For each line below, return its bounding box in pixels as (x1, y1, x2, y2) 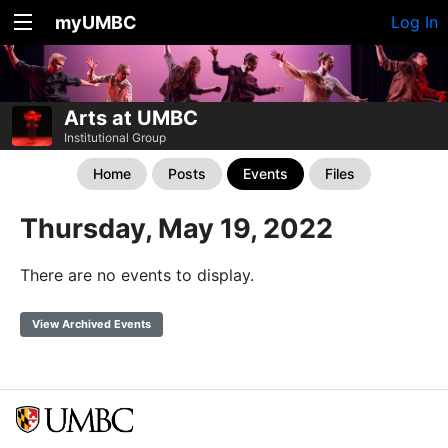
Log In (391, 12, 438, 32)
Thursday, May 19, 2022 (20, 212, 333, 245)
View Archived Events (32, 317, 151, 331)
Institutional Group (64, 130, 166, 145)
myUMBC (55, 12, 137, 33)
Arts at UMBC (64, 106, 198, 130)
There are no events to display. (20, 265, 254, 285)
